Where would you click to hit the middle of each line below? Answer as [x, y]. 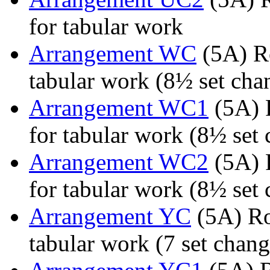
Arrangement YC [110, 216]
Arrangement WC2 [119, 162]
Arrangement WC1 [119, 108]
